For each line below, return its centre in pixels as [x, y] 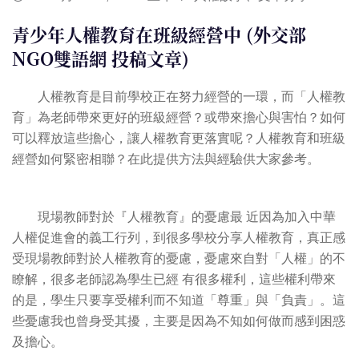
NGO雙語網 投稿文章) [101, 58]
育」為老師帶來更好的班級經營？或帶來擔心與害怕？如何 [179, 118]
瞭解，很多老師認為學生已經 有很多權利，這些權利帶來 [174, 280]
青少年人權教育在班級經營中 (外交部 [159, 34]
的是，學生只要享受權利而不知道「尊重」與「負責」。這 [179, 301]
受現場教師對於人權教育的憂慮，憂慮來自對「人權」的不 [179, 259]
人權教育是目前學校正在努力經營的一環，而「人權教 [179, 97]
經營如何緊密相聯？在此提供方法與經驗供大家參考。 [166, 159]
